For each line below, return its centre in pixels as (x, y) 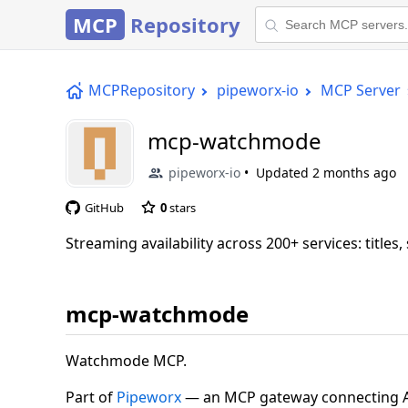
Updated (284, 173)
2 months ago (354, 173)
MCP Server (361, 90)
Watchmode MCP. (126, 360)
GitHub (104, 207)
